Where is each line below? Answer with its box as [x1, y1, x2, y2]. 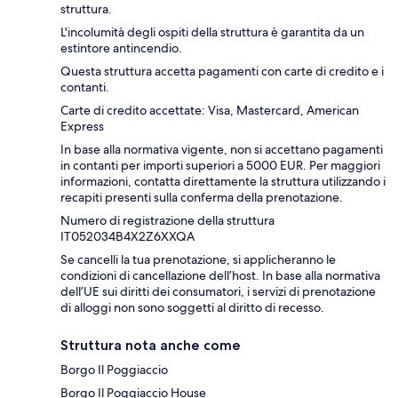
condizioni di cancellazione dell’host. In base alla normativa [60, 267, 380, 284]
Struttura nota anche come [60, 337, 241, 354]
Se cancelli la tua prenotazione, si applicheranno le [60, 251, 336, 268]
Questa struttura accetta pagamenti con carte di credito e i [60, 63, 384, 80]
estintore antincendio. [60, 40, 182, 57]
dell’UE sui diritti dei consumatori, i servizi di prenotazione [60, 283, 376, 300]
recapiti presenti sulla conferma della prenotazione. [60, 189, 343, 206]
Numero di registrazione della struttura [60, 212, 275, 229]
